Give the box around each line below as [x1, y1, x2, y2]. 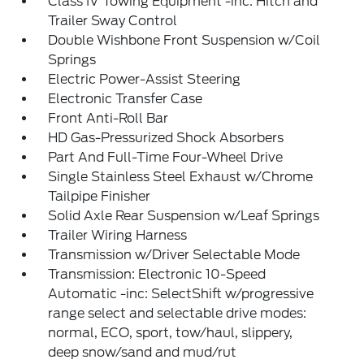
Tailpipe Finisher [48, 188, 151, 204]
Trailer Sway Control [48, 13, 178, 28]
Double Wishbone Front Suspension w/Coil [48, 32, 321, 48]
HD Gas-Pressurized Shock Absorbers [48, 130, 284, 145]
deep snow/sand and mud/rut [48, 344, 237, 360]
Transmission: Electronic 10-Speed [48, 266, 266, 282]
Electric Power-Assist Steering [48, 71, 241, 87]
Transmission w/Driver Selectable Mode [48, 247, 301, 262]
